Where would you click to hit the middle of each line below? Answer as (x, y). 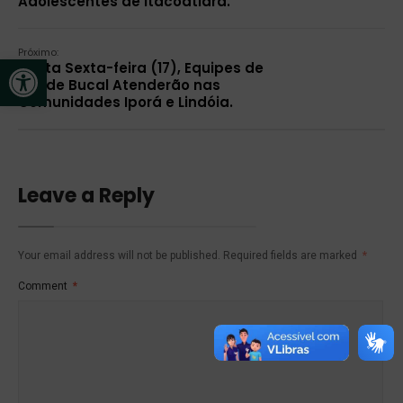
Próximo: (38, 52)
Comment (44, 286)
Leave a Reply (86, 195)
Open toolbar (52, 68)
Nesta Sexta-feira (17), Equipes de (141, 67)
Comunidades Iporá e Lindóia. (125, 102)
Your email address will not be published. (119, 255)
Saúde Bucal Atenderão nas (119, 85)
